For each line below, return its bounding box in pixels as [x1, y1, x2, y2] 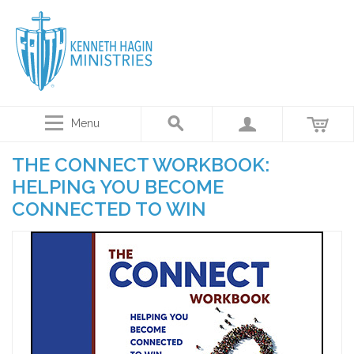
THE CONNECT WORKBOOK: [12, 153, 269, 176]
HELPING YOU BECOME [12, 175, 224, 198]
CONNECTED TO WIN [12, 198, 206, 220]
